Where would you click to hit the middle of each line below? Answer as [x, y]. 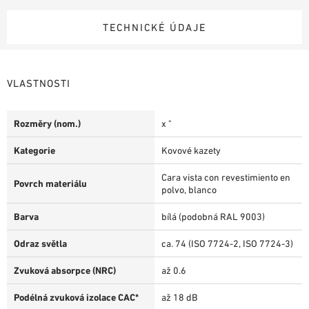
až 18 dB [179, 297]
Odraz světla [40, 243]
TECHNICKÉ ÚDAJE [154, 27]
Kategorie [34, 150]
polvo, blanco [189, 189]
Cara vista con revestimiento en [226, 177]
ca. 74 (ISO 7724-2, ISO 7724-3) [227, 243]
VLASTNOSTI [39, 83]
